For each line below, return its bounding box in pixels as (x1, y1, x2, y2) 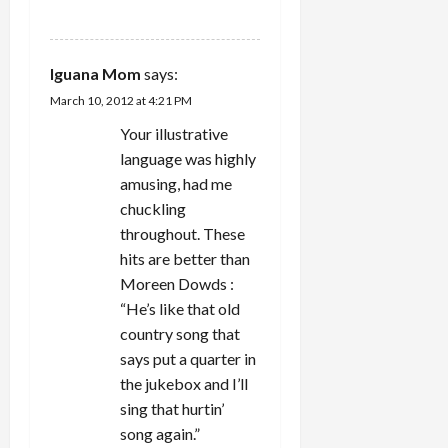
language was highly (120, 148, 256, 168)
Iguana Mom (50, 63, 141, 83)
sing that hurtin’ (120, 398, 224, 418)
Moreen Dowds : (120, 273, 234, 293)
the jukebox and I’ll (120, 373, 248, 393)
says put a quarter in (120, 348, 256, 368)
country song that (120, 323, 240, 343)
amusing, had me (120, 173, 232, 193)
